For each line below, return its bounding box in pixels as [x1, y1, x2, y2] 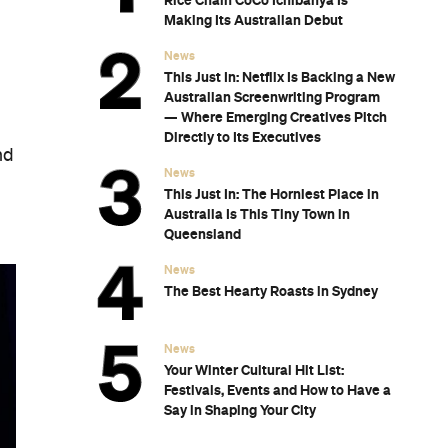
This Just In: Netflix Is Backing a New [164, 69, 395, 86]
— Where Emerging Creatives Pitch [164, 109, 387, 126]
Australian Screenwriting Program [164, 89, 380, 106]
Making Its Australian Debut [164, 12, 343, 29]
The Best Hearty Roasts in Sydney [164, 283, 378, 300]
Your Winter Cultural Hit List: [164, 361, 344, 378]
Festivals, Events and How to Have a [164, 381, 391, 398]
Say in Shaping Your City [164, 401, 316, 418]
